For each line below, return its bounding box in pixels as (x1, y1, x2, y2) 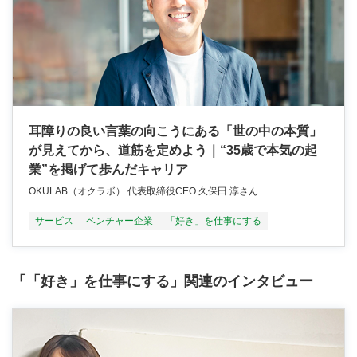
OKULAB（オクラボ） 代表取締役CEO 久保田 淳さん (29, 185, 258, 197)
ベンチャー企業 (86, 214, 153, 226)
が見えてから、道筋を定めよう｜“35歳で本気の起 (29, 143, 317, 157)
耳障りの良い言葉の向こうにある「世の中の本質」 (29, 124, 322, 138)
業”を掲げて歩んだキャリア (29, 162, 188, 176)
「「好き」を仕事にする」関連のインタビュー (12, 273, 313, 289)
